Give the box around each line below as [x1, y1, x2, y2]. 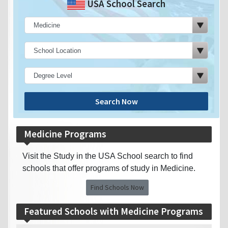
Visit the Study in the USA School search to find [22, 152, 193, 161]
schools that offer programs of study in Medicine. [22, 164, 195, 173]
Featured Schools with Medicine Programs [24, 205, 203, 218]
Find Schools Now [90, 183, 144, 192]
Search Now [95, 96, 138, 107]
